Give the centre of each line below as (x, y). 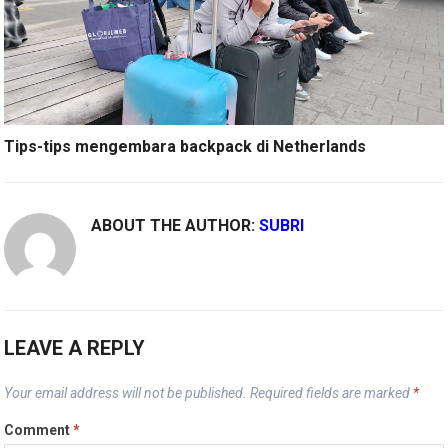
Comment (39, 429)
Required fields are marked (332, 392)
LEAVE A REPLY (75, 347)
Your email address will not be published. (126, 392)
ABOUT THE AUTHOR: (175, 225)
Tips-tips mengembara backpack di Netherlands (185, 146)
